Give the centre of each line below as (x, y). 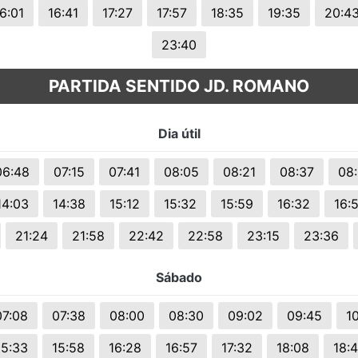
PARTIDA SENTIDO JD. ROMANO (179, 86)
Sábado (179, 278)
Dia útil (179, 134)
